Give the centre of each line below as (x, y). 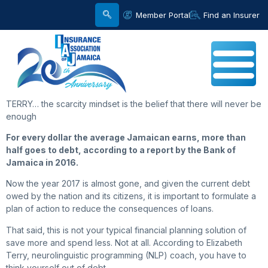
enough (21, 116)
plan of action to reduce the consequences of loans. (110, 209)
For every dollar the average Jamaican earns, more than (126, 137)
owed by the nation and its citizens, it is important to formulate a (131, 196)
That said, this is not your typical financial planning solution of (126, 230)
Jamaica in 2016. (42, 162)
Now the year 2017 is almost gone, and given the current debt (128, 184)
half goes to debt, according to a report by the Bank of (121, 150)
